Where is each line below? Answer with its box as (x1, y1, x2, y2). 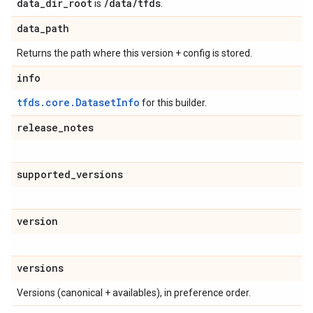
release (17, 121, 58, 134)
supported (17, 168, 71, 181)
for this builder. (140, 97, 207, 108)
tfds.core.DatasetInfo (17, 96, 140, 109)
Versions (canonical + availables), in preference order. (17, 287, 251, 298)
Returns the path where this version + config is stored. (17, 48, 252, 59)
